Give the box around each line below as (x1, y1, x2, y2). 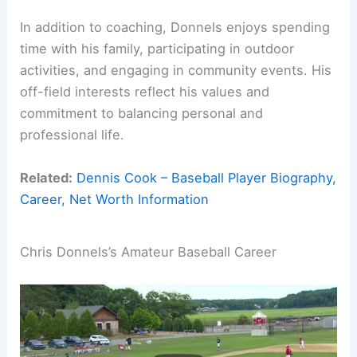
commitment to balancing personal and (20, 105, 264, 122)
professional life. (20, 127, 125, 143)
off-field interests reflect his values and (20, 84, 270, 100)
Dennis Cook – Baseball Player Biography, (76, 169, 337, 186)
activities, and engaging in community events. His (20, 62, 332, 79)
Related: (20, 169, 73, 186)
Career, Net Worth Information (20, 190, 210, 207)
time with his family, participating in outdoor (20, 41, 295, 57)
